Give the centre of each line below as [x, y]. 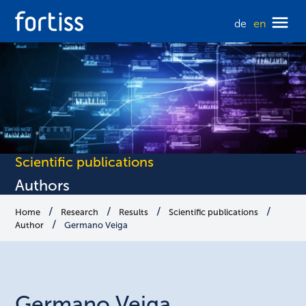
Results [134, 212]
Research [80, 212]
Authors [43, 186]
